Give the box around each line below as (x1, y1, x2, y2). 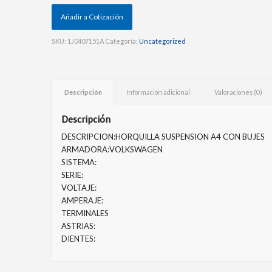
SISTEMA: (61, 157, 97, 168)
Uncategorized (139, 37, 186, 46)
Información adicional (126, 88, 191, 97)
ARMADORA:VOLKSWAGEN (61, 144, 163, 155)
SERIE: (61, 170, 84, 180)
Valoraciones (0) (214, 88, 263, 97)
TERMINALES (61, 208, 109, 219)
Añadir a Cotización (61, 12, 124, 22)
